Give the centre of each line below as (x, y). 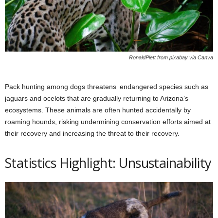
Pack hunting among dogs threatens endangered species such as (107, 86)
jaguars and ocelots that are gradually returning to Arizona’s (97, 98)
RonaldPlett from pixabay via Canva (171, 57)
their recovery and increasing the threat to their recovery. (92, 133)
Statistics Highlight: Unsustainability (108, 163)
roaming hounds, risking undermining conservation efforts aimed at (108, 121)
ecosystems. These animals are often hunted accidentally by (100, 110)
